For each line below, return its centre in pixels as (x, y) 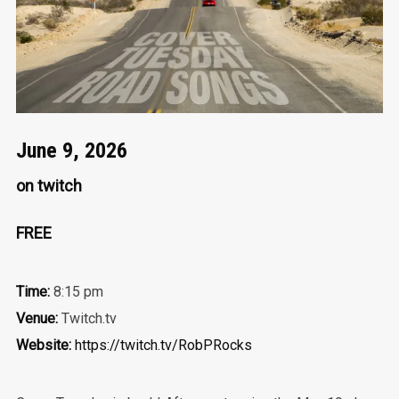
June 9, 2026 (71, 150)
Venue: (37, 318)
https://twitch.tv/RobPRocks (163, 345)
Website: (43, 345)
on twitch (49, 185)
